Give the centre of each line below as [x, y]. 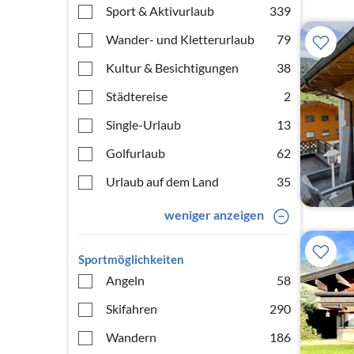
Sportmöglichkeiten [131, 259]
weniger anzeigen [214, 215]
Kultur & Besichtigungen [172, 68]
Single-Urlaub [143, 124]
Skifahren [132, 309]
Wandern [131, 337]
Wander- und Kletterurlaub [180, 39]
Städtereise [137, 96]
